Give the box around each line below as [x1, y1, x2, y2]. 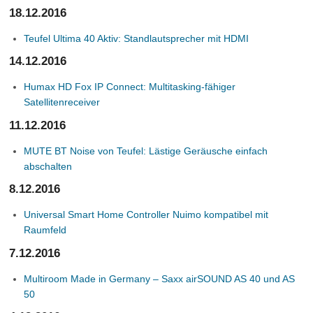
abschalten [24, 160, 73, 172]
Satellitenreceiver [24, 96, 101, 108]
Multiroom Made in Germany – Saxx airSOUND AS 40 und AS [24, 272, 296, 284]
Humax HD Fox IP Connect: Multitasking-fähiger [24, 81, 236, 92]
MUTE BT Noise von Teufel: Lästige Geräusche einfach [24, 145, 268, 156]
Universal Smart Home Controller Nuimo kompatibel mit [24, 209, 269, 220]
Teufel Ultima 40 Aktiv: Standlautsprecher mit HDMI [24, 32, 249, 44]
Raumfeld [24, 224, 67, 235]
